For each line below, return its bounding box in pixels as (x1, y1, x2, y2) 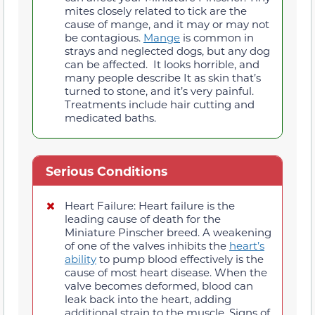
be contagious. (65, 30, 143, 45)
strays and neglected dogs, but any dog (65, 44, 270, 58)
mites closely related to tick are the (65, 4, 247, 18)
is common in (180, 30, 254, 45)
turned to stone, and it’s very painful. (65, 84, 254, 98)
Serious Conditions (45, 162, 167, 180)
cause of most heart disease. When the (65, 264, 267, 279)
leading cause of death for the (65, 211, 221, 226)
